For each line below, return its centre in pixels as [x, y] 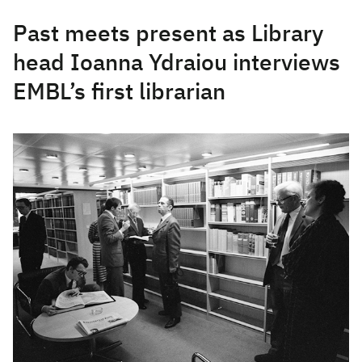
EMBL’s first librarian [119, 93]
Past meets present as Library [168, 35]
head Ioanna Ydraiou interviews [177, 64]
